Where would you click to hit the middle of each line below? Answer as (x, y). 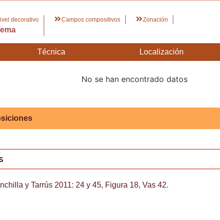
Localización (162, 52)
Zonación (155, 19)
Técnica (51, 52)
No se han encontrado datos (135, 79)
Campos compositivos (91, 19)
